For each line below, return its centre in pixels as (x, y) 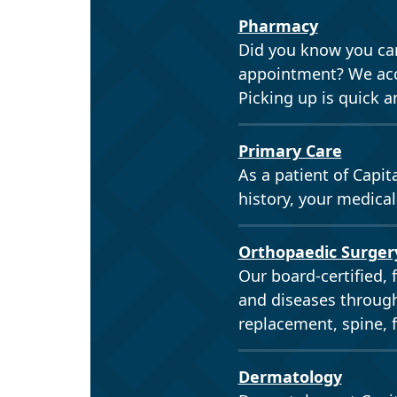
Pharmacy (278, 25)
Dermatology (290, 376)
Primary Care (290, 150)
